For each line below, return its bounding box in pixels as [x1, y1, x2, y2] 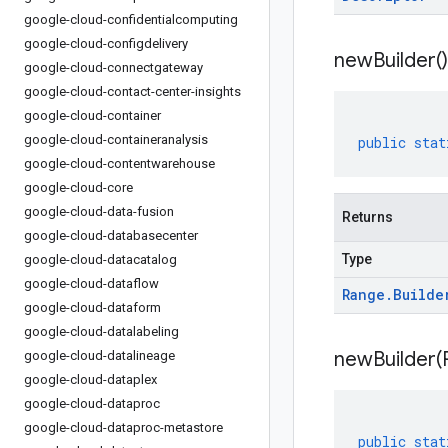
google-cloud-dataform [24, 300, 161, 315]
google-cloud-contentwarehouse [24, 156, 215, 171]
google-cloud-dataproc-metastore [24, 420, 223, 435]
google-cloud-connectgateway [24, 60, 203, 75]
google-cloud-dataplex [24, 372, 157, 387]
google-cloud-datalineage [24, 348, 175, 363]
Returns [342, 209, 393, 225]
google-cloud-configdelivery [24, 36, 188, 51]
